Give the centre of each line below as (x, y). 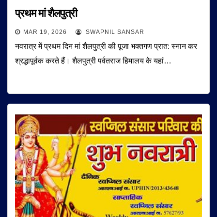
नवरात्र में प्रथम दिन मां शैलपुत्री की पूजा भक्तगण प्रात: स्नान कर (106, 46)
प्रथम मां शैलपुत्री (46, 14)
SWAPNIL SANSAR (114, 32)
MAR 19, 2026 (45, 32)
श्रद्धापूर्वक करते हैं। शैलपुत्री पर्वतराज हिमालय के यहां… (93, 61)
